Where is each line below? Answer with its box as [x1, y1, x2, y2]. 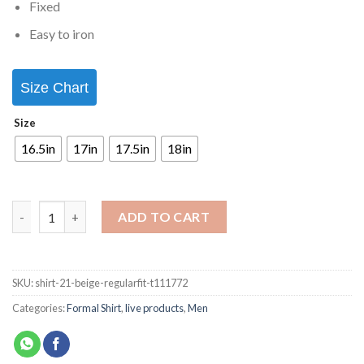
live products [125, 301, 184, 314]
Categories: [12, 301, 67, 314]
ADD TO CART [118, 209, 210, 224]
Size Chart [20, 79, 89, 96]
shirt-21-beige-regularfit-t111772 [35, 275, 188, 289]
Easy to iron [28, 26, 94, 42]
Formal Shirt [67, 301, 121, 314]
